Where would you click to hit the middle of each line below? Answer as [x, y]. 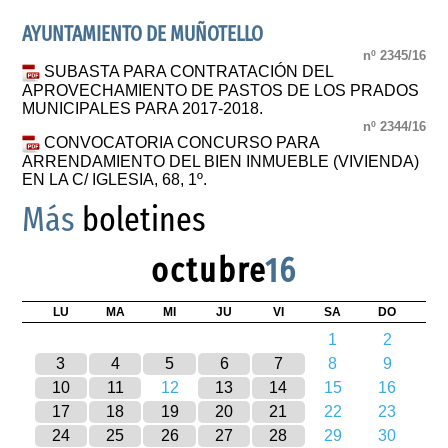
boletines [141, 219]
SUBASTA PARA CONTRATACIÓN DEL [189, 72]
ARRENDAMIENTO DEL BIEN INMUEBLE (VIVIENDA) [221, 161]
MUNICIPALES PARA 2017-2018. [143, 108]
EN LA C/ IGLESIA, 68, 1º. [115, 179]
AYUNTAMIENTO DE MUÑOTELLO [143, 34]
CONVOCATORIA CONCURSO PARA [182, 143]
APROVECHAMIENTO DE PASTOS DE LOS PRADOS [221, 90]
